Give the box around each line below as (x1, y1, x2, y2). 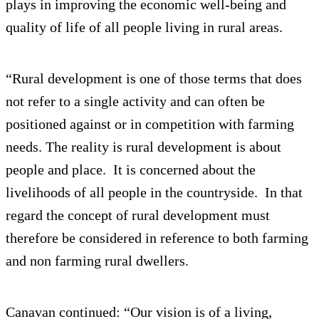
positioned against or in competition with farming (6, 115, 294, 132)
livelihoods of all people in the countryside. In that (6, 184, 303, 200)
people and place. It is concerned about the (6, 161, 256, 177)
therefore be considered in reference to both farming (6, 229, 308, 246)
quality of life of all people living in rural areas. (6, 19, 283, 35)
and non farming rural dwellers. (6, 252, 189, 268)
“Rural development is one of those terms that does (6, 70, 302, 86)
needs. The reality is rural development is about (6, 138, 281, 155)
